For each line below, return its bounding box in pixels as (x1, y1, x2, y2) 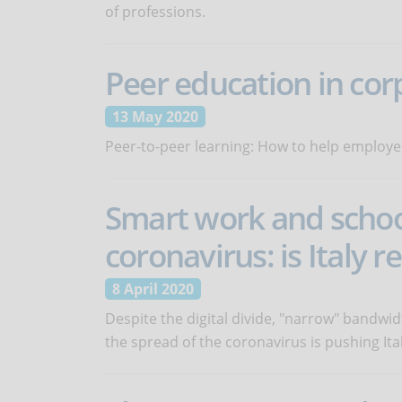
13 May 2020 (112, 107, 198, 127)
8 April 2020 (112, 279, 194, 299)
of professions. (105, 2, 205, 22)
